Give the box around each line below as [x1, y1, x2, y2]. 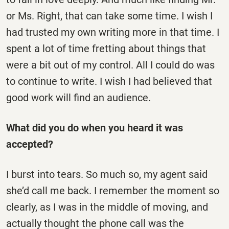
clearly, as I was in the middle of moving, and [6, 201, 208, 214]
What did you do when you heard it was [6, 121, 183, 134]
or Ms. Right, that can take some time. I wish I [6, 9, 213, 22]
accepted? [6, 138, 56, 150]
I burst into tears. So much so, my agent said [6, 168, 208, 181]
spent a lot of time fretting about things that [6, 42, 206, 55]
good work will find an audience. [6, 91, 151, 104]
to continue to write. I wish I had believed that [6, 75, 212, 87]
